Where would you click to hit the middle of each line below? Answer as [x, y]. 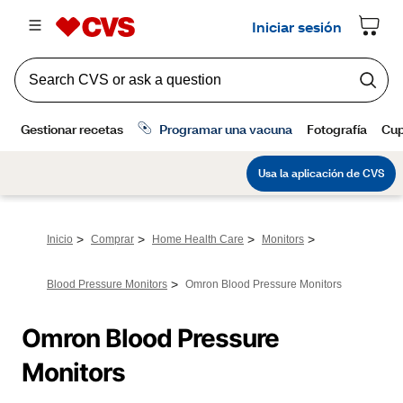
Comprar [112, 239]
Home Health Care [198, 239]
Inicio [60, 239]
